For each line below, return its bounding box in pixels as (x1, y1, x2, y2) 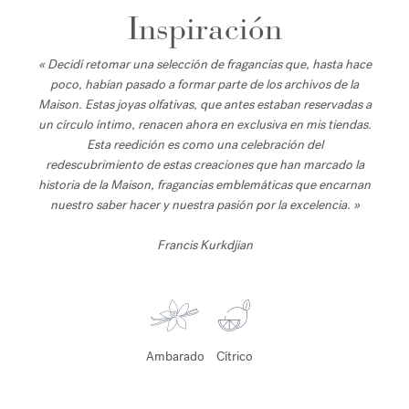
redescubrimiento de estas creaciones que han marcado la (45, 155, 364, 173)
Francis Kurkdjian (156, 236, 253, 254)
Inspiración (127, 8, 282, 48)
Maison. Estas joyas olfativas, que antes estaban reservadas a (37, 95, 372, 113)
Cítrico (215, 347, 253, 365)
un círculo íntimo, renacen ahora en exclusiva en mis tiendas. (37, 115, 372, 133)
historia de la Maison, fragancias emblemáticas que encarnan (38, 175, 371, 194)
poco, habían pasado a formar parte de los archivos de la (50, 75, 359, 93)
